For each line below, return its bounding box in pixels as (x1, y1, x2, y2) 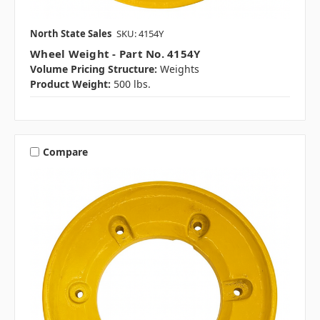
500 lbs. (114, 77, 151, 91)
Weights (160, 62, 199, 76)
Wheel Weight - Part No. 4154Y (30, 46, 201, 61)
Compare (42, 144, 88, 159)
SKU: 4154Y (116, 27, 164, 41)
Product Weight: (30, 77, 111, 91)
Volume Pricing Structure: (30, 62, 157, 76)
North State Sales (30, 27, 111, 41)
